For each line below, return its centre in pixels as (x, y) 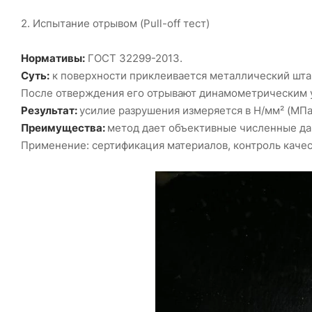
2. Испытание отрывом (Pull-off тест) (115, 24)
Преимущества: (64, 128)
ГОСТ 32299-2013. (134, 58)
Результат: (50, 111)
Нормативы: (53, 58)
